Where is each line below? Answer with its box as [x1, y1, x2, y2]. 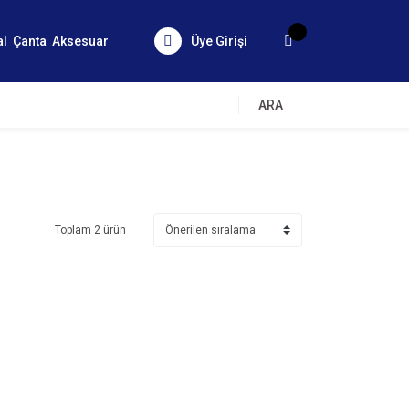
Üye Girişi [191, 33, 247, 48]
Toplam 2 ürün [55, 224, 126, 236]
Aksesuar [52, 33, 109, 48]
